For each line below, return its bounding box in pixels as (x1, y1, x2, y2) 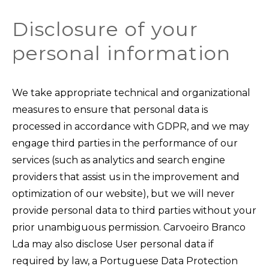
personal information (12, 41, 231, 65)
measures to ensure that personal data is (12, 104, 208, 116)
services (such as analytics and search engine (12, 154, 225, 166)
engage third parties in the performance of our (12, 138, 238, 150)
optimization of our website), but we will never (12, 188, 235, 200)
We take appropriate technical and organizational (12, 87, 250, 99)
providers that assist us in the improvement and (12, 171, 240, 183)
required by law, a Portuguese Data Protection (12, 255, 238, 267)
